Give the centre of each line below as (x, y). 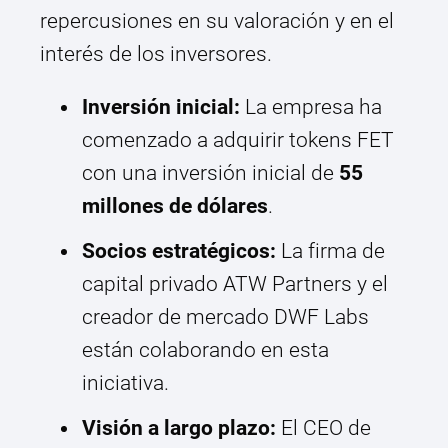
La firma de (330, 251)
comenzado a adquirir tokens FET (238, 140)
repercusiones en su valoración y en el (217, 21)
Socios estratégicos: (179, 251)
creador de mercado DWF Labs (225, 317)
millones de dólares (175, 206)
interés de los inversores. (156, 54)
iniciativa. (125, 383)
